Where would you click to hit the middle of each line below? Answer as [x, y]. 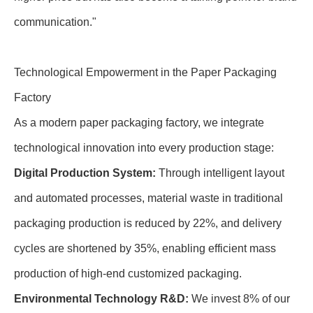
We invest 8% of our [241, 299]
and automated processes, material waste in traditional [148, 198]
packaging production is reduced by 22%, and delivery [148, 223]
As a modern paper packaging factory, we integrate [139, 123]
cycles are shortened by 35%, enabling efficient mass [145, 248]
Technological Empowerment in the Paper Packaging [145, 72]
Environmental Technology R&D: [103, 299]
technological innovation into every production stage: [144, 148]
